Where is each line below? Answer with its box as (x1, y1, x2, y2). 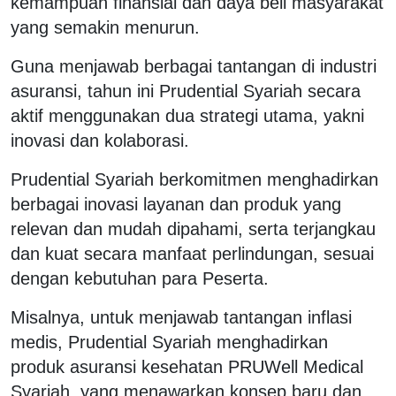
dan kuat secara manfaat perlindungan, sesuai (11, 243, 374, 263)
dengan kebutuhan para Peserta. (11, 268, 269, 288)
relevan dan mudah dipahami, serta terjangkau (11, 218, 376, 239)
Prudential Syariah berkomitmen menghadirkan (11, 169, 378, 189)
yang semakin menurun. (11, 17, 200, 37)
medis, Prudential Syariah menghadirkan (11, 331, 328, 352)
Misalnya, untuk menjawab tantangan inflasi (11, 307, 352, 327)
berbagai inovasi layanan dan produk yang (11, 194, 341, 214)
